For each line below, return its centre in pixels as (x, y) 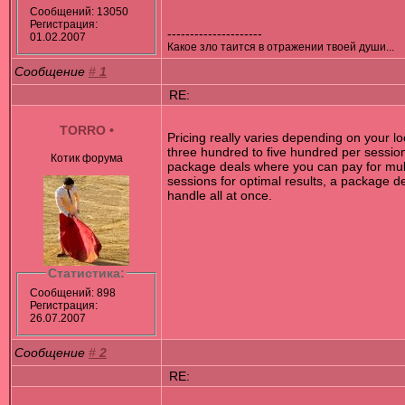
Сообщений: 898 (72, 292)
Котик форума (86, 158)
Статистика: (86, 273)
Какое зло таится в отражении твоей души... (281, 47)
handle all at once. (220, 196)
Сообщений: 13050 (79, 11)
